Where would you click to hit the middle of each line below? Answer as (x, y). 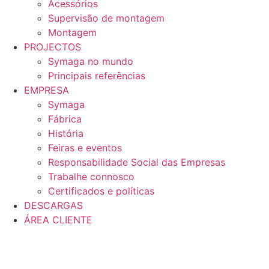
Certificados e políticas (101, 191)
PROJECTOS (53, 47)
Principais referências (97, 75)
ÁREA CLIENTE (58, 219)
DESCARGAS (53, 205)
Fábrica (65, 119)
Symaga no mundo (91, 61)
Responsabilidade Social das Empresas (137, 162)
